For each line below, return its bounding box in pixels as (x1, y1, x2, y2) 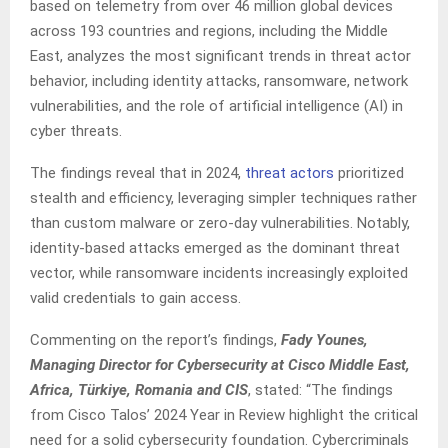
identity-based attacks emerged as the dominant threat (30, 239, 400, 258)
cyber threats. (30, 122, 122, 141)
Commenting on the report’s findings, (30, 331, 281, 350)
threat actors (245, 164, 334, 183)
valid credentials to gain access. (30, 289, 241, 308)
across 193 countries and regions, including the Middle (30, 22, 388, 41)
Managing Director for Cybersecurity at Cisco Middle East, (30, 356, 410, 375)
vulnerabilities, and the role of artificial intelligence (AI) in (30, 97, 403, 116)
